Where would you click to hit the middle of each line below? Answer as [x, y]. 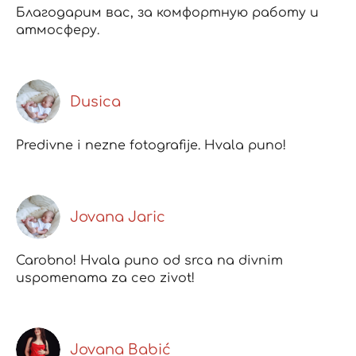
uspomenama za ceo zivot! [105, 279]
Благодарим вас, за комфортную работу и [167, 12]
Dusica [95, 101]
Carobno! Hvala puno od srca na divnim [149, 261]
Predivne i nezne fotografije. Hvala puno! [151, 145]
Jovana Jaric [118, 217]
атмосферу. [58, 30]
